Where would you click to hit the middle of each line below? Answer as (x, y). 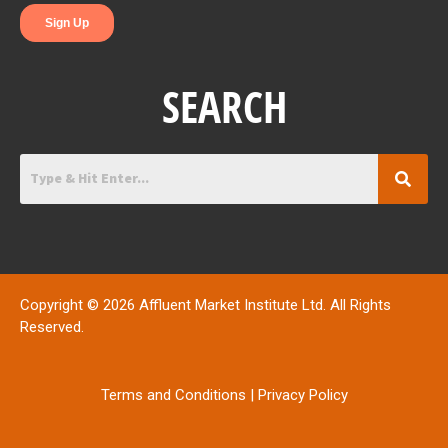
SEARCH (224, 106)
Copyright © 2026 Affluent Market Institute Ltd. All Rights (205, 304)
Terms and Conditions (173, 394)
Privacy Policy (302, 394)
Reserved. (52, 326)
